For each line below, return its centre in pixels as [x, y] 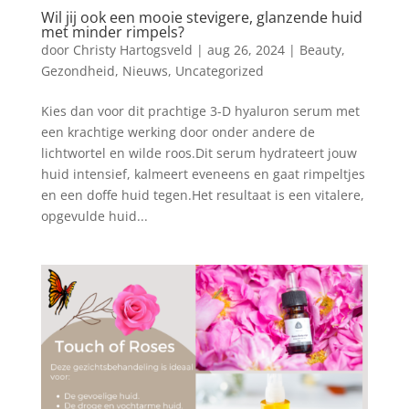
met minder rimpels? [112, 32]
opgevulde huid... [94, 216]
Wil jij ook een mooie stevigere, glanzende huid [201, 17]
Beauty [320, 50]
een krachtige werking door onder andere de [178, 132]
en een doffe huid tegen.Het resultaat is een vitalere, [202, 195]
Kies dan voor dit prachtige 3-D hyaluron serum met [200, 111]
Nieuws [145, 71]
